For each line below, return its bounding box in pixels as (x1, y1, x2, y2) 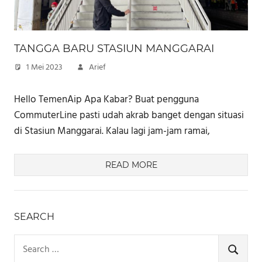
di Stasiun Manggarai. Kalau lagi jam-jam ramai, (14, 123, 210, 139)
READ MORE (105, 160, 157, 171)
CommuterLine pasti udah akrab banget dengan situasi (14, 107, 244, 123)
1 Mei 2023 (26, 61, 63, 75)
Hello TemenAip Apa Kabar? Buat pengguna (14, 91, 199, 108)
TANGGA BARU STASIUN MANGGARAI (14, 42, 214, 56)
